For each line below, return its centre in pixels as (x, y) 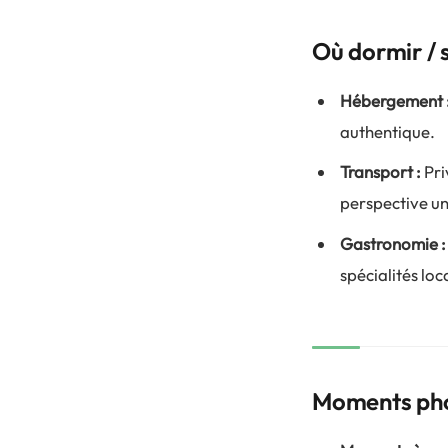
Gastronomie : (393, 243)
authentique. (387, 131)
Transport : (380, 172)
